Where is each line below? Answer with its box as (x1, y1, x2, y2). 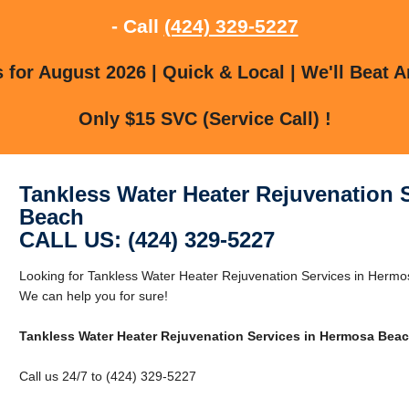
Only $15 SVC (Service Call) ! (78, 108, 331, 129)
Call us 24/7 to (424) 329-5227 (18, 368, 196, 383)
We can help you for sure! (18, 288, 168, 303)
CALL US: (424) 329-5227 (18, 226, 275, 252)
